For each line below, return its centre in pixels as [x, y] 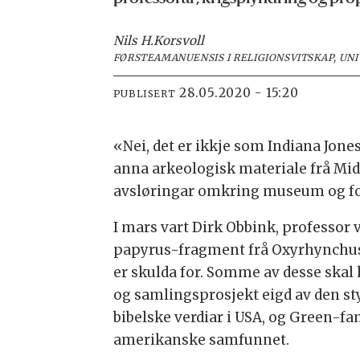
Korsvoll [178, 41]
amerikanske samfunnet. [201, 340]
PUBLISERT [144, 94]
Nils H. [133, 41]
